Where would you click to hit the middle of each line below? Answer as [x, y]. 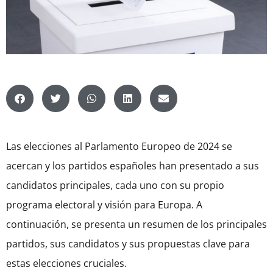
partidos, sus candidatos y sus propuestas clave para [128, 244]
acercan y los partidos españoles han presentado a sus [133, 166]
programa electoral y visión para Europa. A [104, 205]
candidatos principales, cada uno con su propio [115, 186]
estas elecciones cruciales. [66, 264]
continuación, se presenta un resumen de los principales [136, 225]
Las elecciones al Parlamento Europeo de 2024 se [119, 147]
